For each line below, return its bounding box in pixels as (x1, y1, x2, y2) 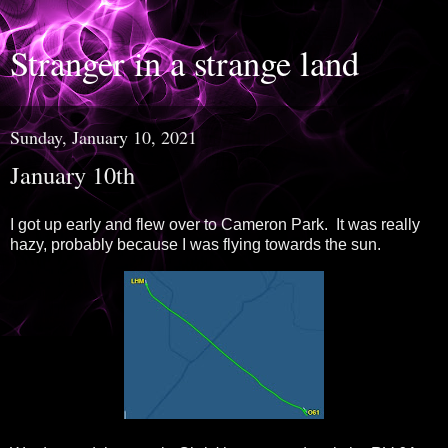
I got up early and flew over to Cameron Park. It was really (10, 215, 420, 233)
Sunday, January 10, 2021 (10, 125, 197, 149)
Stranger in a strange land (10, 40, 359, 86)
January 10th (10, 158, 135, 191)
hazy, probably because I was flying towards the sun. (10, 235, 381, 253)
